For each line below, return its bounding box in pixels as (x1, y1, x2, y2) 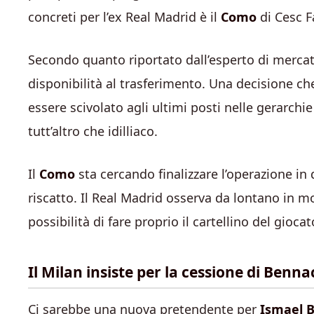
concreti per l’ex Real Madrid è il (28, 8, 221, 25)
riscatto (28, 189, 74, 206)
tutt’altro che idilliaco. (28, 122, 158, 139)
